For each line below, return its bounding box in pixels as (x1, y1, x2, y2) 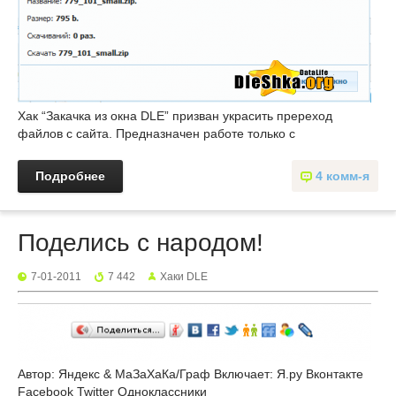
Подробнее (35, 169, 105, 183)
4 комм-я (316, 169, 369, 183)
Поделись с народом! (18, 229, 263, 256)
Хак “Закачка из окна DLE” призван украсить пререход (18, 109, 332, 123)
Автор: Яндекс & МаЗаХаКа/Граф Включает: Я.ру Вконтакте (18, 367, 363, 381)
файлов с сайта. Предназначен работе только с (18, 126, 295, 141)
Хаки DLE (160, 270, 208, 283)
